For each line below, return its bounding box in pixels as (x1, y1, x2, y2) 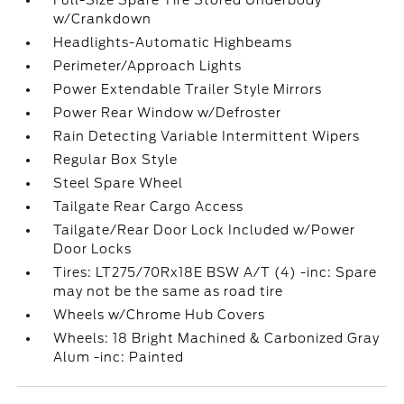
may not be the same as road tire (53, 284, 284, 298)
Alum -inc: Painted (53, 350, 185, 364)
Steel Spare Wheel (53, 176, 184, 190)
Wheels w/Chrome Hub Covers (53, 308, 266, 322)
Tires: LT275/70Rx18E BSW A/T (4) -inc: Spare (53, 265, 378, 280)
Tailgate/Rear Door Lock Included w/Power (53, 223, 356, 237)
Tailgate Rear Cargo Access (53, 199, 244, 214)
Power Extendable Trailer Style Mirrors (53, 82, 323, 96)
